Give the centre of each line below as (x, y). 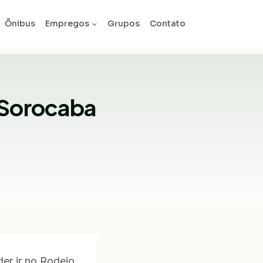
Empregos (68, 23)
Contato (167, 23)
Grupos (123, 23)
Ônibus (20, 23)
